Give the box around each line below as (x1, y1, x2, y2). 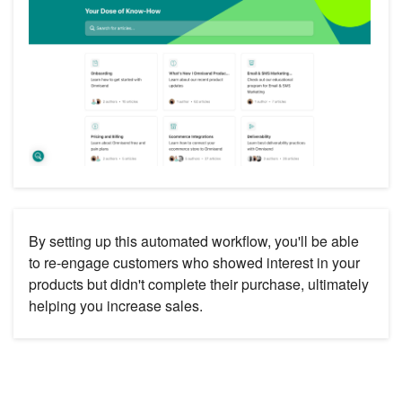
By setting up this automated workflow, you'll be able (29, 231, 359, 252)
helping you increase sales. (29, 295, 203, 317)
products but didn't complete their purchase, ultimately (29, 274, 369, 295)
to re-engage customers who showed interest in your (29, 252, 360, 274)
